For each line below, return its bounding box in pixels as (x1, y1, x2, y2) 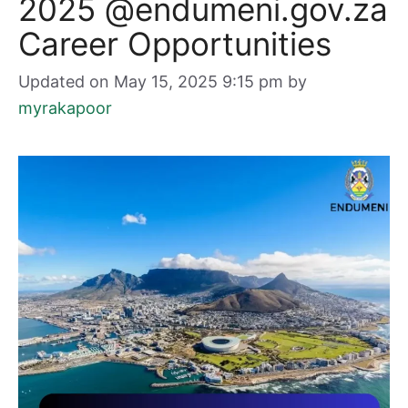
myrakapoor (18, 98, 112, 117)
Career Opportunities (18, 25, 331, 63)
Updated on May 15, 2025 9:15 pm (18, 72, 283, 91)
